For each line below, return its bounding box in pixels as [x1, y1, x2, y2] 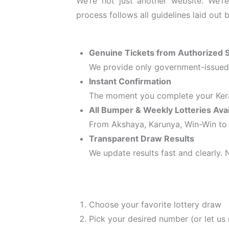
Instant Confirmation [89, 76, 171, 86]
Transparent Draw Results [89, 133, 194, 144]
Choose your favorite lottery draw [89, 199, 221, 210]
